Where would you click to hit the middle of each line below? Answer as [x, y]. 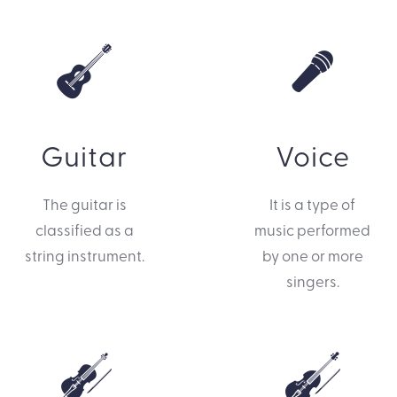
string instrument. [84, 255]
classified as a [84, 230]
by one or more [312, 255]
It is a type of [313, 204]
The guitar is [84, 204]
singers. [312, 281]
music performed [313, 230]
